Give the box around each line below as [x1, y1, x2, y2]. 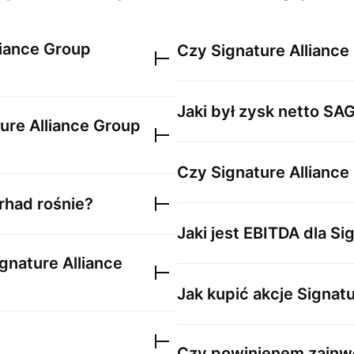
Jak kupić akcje [177, 284, 297, 303]
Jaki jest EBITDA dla [177, 224, 330, 243]
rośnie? [33, 194, 93, 213]
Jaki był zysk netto [177, 102, 323, 121]
